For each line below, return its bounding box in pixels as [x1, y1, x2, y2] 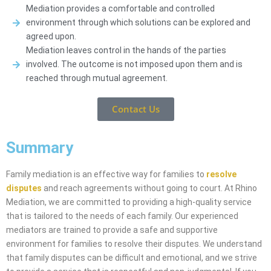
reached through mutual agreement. [25, 73, 168, 83]
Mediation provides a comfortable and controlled [25, 4, 215, 14]
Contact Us [111, 103, 160, 116]
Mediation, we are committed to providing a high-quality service [6, 197, 252, 207]
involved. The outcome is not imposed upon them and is [25, 59, 243, 70]
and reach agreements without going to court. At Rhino [42, 183, 257, 194]
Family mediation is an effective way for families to [6, 169, 206, 180]
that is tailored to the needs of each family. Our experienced [6, 211, 238, 221]
